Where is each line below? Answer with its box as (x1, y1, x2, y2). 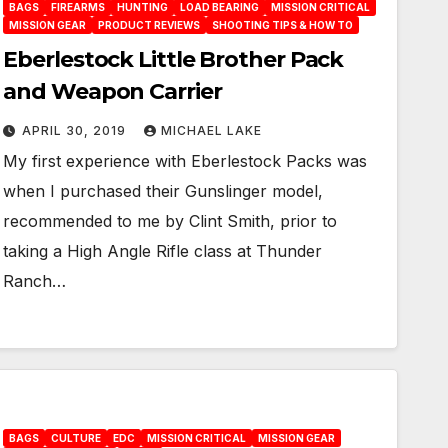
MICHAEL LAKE (161, 123, 263, 138)
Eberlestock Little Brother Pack (3, 46, 344, 73)
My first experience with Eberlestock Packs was (3, 151, 368, 171)
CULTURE (51, 432, 102, 444)
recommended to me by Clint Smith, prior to (3, 211, 338, 231)
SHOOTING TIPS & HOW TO (212, 19, 354, 31)
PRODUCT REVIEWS (98, 19, 201, 31)
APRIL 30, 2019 (22, 123, 131, 138)
